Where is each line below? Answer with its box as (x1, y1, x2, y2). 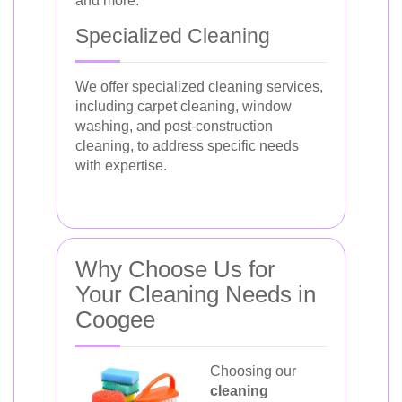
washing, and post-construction (75, 118, 273, 134)
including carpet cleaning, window (75, 99, 292, 114)
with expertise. (75, 158, 167, 173)
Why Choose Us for (75, 256, 275, 283)
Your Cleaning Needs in (75, 281, 316, 308)
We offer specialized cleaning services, (75, 79, 323, 94)
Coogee (75, 306, 155, 333)
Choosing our (210, 363, 296, 379)
